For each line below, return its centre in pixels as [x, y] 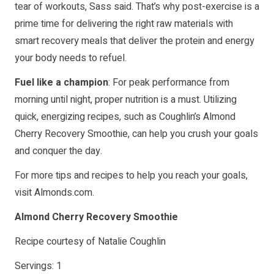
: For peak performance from [169, 83]
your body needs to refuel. [71, 58]
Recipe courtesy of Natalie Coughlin [90, 242]
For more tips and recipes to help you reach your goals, [131, 176]
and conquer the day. [58, 151]
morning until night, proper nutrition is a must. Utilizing [126, 100]
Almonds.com [63, 193]
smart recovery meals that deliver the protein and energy [135, 41]
